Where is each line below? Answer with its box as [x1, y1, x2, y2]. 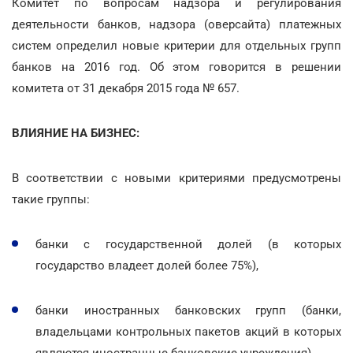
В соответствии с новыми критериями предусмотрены [12, 170, 341, 185]
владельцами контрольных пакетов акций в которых [35, 324, 341, 339]
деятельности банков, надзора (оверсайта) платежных [12, 17, 341, 32]
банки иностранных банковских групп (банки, [35, 303, 341, 318]
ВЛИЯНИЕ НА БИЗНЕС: [12, 125, 139, 140]
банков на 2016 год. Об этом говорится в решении [12, 59, 341, 74]
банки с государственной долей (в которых [35, 236, 341, 251]
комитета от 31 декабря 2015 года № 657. [12, 80, 240, 95]
